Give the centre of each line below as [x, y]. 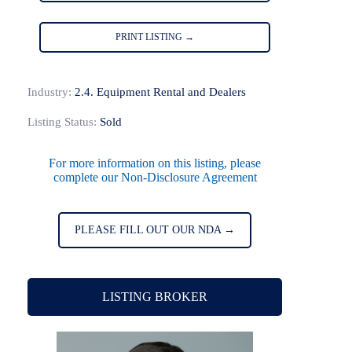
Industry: [49, 92]
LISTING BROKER [155, 297]
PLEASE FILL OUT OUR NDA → [155, 230]
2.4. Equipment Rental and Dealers [160, 92]
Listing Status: [62, 122]
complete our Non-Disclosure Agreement [155, 178]
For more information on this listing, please [155, 163]
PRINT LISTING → [155, 37]
